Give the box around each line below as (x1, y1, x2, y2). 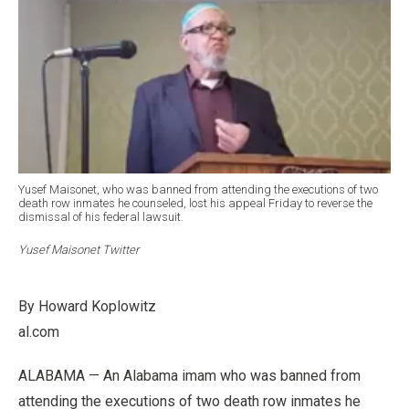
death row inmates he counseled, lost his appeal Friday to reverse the (18, 195, 372, 210)
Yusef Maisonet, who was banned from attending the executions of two (18, 182, 378, 196)
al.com (18, 322, 59, 341)
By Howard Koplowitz (18, 297, 156, 315)
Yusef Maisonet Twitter (18, 242, 139, 257)
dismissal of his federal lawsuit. (18, 209, 184, 224)
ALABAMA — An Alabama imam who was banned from (18, 366, 361, 384)
